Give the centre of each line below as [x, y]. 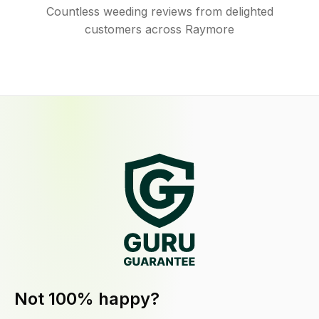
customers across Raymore [159, 29]
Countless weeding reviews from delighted [159, 11]
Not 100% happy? [87, 299]
